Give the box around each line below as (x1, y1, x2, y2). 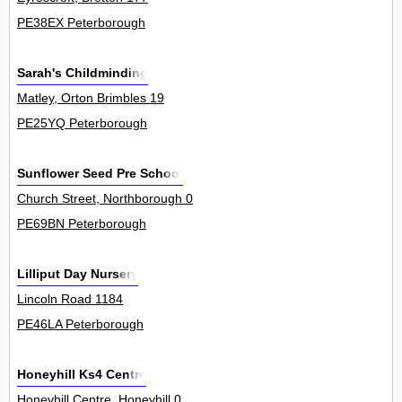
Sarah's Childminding (17, 66, 148, 81)
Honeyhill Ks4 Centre (17, 367, 146, 382)
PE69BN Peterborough (17, 216, 146, 232)
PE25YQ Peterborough (17, 116, 147, 131)
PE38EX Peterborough (17, 15, 145, 31)
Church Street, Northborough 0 (17, 191, 193, 206)
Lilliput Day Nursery (17, 267, 138, 282)
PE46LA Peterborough (17, 317, 144, 332)
